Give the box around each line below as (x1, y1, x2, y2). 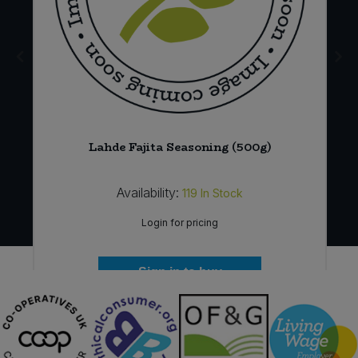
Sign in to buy (137, 265, 222, 280)
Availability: (117, 185, 180, 201)
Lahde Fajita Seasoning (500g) (88, 138, 272, 157)
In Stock (201, 186, 244, 201)
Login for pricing (141, 217, 219, 229)
